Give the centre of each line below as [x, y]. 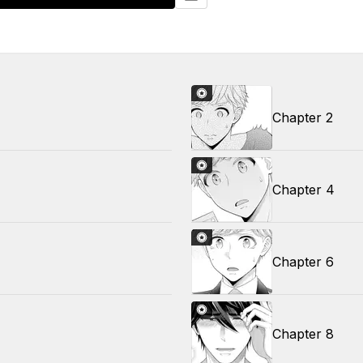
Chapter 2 [303, 117]
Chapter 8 [303, 334]
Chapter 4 [303, 190]
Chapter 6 [303, 262]
